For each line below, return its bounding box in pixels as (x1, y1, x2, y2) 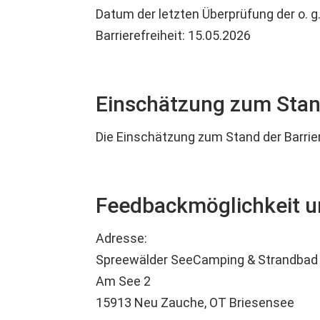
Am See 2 (96, 274, 151, 289)
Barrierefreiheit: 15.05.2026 (96, 28, 251, 44)
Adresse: (96, 231, 148, 246)
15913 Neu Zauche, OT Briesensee (96, 295, 295, 311)
